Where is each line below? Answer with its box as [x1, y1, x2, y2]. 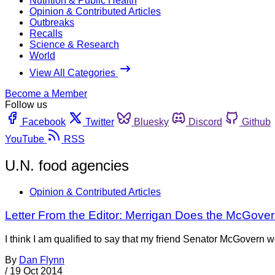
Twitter [85, 116, 114, 127]
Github [242, 116, 271, 127]
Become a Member [5, 88, 87, 99]
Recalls [29, 28, 63, 39]
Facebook [22, 116, 66, 127]
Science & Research [29, 39, 119, 50]
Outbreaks [29, 17, 74, 28]
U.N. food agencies [5, 157, 129, 174]
